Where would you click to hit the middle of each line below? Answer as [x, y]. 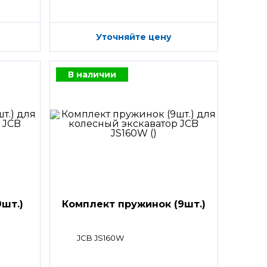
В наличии [92, 74]
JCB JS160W [100, 237]
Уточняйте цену [133, 37]
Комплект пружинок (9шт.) [133, 204]
